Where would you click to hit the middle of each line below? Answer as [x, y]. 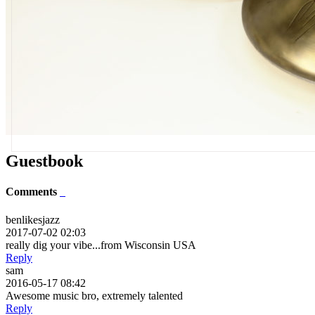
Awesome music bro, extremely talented [94, 295]
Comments [33, 192]
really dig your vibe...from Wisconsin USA [101, 245]
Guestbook [44, 161]
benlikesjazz [33, 219]
